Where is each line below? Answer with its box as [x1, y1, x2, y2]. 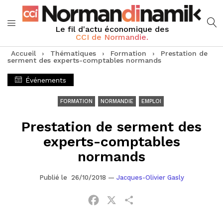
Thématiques [50, 49, 96, 57]
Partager [136, 195, 169, 205]
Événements [23, 76, 66, 84]
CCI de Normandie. [75, 32, 148, 42]
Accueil [11, 49, 36, 57]
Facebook [101, 195, 137, 205]
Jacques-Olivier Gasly [116, 174, 184, 181]
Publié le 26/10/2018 [39, 174, 108, 181]
